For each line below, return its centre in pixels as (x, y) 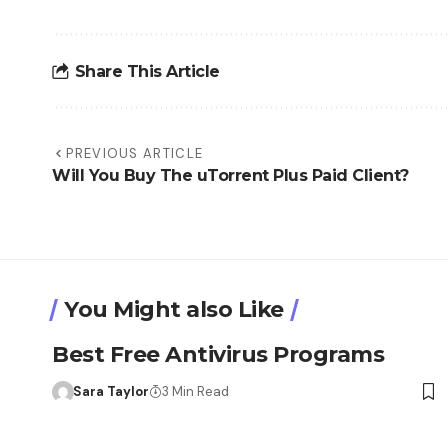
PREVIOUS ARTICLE (135, 154)
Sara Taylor (110, 392)
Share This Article (147, 71)
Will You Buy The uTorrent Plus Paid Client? (230, 176)
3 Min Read (195, 392)
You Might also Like (174, 310)
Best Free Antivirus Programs (218, 355)
